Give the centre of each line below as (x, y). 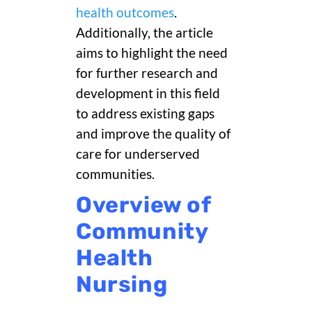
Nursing (122, 284)
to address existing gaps (145, 114)
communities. (115, 174)
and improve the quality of (153, 134)
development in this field (148, 94)
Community (142, 232)
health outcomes (125, 13)
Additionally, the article (145, 33)
